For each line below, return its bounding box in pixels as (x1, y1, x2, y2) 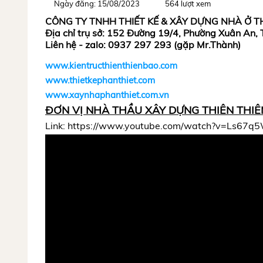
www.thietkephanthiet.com (45, 75, 155, 86)
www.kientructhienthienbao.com (45, 60, 177, 72)
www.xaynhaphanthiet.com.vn (45, 89, 169, 101)
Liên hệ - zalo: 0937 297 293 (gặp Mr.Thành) (45, 39, 241, 51)
